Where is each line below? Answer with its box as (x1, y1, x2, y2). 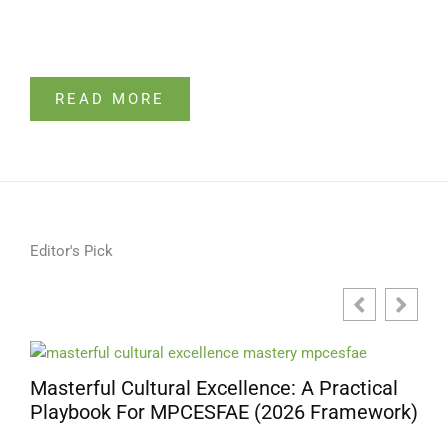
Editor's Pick (30, 241, 113, 260)
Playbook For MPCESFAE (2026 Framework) (30, 399, 418, 424)
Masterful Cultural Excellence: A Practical (30, 375, 398, 400)
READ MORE (55, 89, 165, 108)
